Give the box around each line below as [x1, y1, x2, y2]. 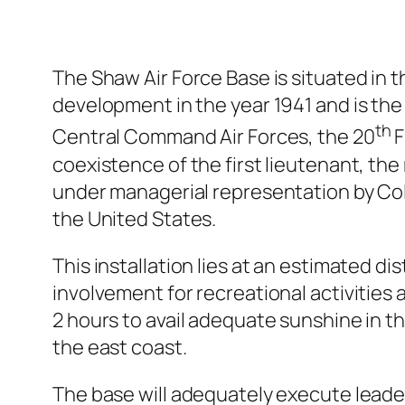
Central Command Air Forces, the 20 [52, 123, 375, 151]
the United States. [52, 204, 217, 232]
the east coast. [52, 333, 187, 361]
